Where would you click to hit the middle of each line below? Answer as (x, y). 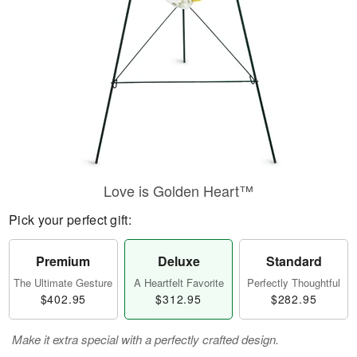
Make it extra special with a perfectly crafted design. (145, 339)
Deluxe (178, 261)
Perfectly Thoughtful (294, 282)
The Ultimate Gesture (63, 282)
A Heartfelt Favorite (178, 282)
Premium (63, 261)
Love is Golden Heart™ (178, 190)
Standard (294, 261)
